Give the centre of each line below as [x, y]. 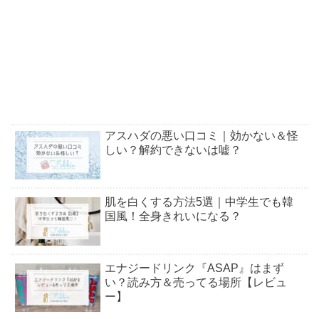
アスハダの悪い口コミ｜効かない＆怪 [202, 135]
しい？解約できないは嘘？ [173, 150]
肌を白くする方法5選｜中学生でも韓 [199, 202]
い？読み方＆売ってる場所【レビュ [196, 283]
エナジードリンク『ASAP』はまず [194, 268]
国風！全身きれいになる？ [173, 216]
